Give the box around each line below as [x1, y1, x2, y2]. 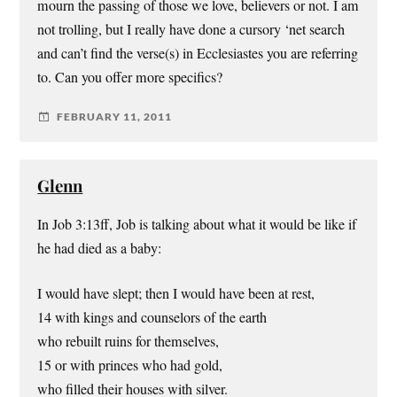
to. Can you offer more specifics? [37, 66, 223, 87]
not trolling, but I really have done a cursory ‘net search [37, 19, 346, 39]
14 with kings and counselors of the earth [37, 307, 268, 328]
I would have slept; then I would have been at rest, [37, 284, 315, 304]
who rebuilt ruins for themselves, [37, 331, 220, 352]
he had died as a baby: [37, 237, 162, 258]
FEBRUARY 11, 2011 [57, 110, 173, 124]
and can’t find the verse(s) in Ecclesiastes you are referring [37, 43, 359, 63]
